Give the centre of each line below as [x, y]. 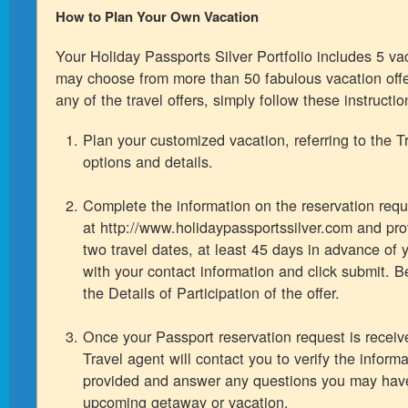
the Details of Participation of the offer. [211, 292]
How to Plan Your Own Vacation [157, 16]
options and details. [148, 161]
